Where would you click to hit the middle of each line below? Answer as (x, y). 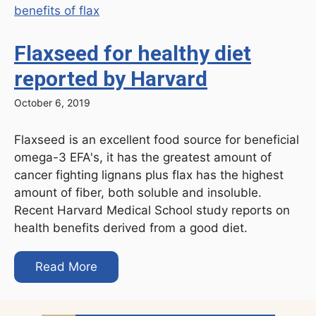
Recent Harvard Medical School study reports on (152, 210)
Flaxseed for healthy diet (133, 53)
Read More (66, 266)
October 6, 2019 (52, 102)
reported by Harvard (111, 78)
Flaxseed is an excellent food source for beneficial (157, 139)
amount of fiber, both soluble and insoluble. (138, 192)
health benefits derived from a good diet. (131, 227)
